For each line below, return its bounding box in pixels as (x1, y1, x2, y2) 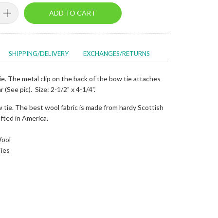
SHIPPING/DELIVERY (8, 49, 69, 57)
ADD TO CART (49, 8, 96, 17)
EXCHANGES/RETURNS (83, 49, 150, 57)
